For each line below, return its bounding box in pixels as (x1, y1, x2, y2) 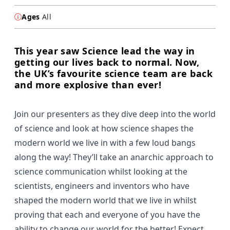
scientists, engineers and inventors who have (14, 180, 189, 192)
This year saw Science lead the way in (14, 45, 195, 57)
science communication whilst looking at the (14, 166, 187, 178)
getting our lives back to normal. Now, (14, 56, 200, 69)
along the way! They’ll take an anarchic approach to (14, 151, 214, 163)
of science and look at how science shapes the (14, 123, 194, 135)
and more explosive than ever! (14, 79, 162, 91)
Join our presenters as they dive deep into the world (14, 108, 216, 120)
